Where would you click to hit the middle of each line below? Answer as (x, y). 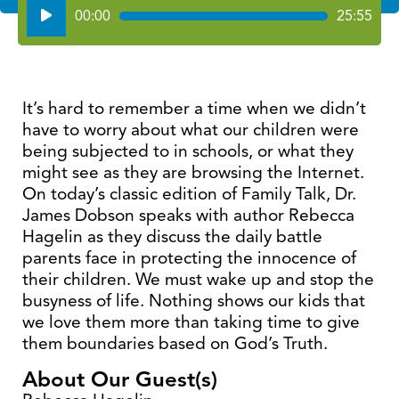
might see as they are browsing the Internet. (193, 172)
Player (47, 26)
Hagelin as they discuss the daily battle (172, 236)
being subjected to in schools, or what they (188, 151)
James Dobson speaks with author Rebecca (188, 215)
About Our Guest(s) (120, 379)
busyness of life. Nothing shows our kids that (194, 301)
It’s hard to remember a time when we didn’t (194, 108)
